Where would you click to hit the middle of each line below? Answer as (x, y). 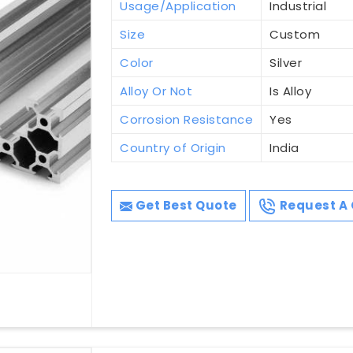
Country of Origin (173, 148)
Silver (286, 63)
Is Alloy (291, 91)
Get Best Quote (185, 206)
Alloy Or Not (156, 91)
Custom (295, 35)
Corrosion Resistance (187, 120)
